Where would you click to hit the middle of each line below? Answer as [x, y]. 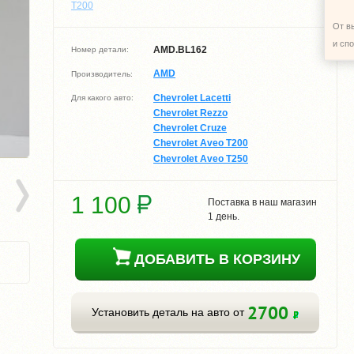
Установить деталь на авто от [169, 313]
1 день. [223, 217]
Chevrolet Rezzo [190, 113]
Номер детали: [100, 50]
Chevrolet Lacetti [192, 98]
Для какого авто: [102, 97]
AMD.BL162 [180, 50]
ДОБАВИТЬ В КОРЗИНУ [217, 260]
